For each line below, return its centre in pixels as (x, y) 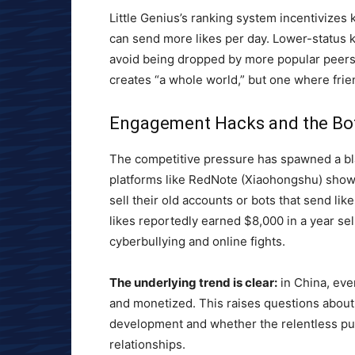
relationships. (147, 345)
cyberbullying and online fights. (197, 242)
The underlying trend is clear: (193, 283)
